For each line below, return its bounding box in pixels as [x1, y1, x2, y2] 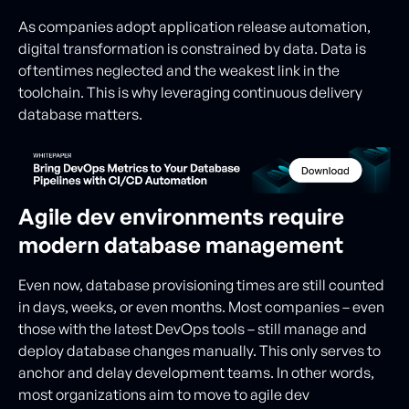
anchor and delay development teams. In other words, [18, 362, 374, 382]
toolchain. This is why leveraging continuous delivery [18, 82, 362, 101]
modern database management [18, 230, 343, 258]
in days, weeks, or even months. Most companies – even [18, 297, 384, 316]
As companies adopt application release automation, [18, 16, 371, 36]
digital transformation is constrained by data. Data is [18, 38, 366, 58]
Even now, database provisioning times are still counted [18, 275, 384, 294]
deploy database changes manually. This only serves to [18, 341, 381, 360]
